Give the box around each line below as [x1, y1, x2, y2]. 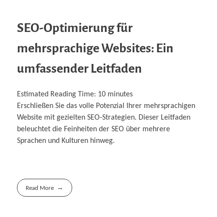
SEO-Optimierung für [17, 21, 133, 35]
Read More [26, 185, 54, 192]
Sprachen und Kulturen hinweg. [17, 137, 115, 145]
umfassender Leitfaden [17, 62, 142, 76]
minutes [108, 91, 133, 99]
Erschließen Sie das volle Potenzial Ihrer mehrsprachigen [17, 102, 195, 110]
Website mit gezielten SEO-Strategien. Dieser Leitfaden [17, 114, 190, 122]
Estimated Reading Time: [17, 91, 98, 99]
